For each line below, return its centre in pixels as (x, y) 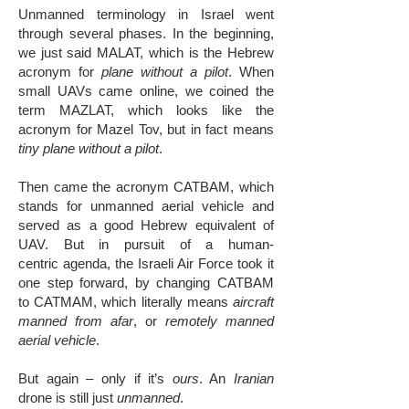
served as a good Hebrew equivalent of (146, 225)
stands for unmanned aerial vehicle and (146, 206)
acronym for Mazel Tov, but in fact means (146, 129)
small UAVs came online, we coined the (146, 91)
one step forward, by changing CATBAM (146, 283)
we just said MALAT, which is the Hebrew (146, 52)
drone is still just (68, 398)
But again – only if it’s (95, 378)
